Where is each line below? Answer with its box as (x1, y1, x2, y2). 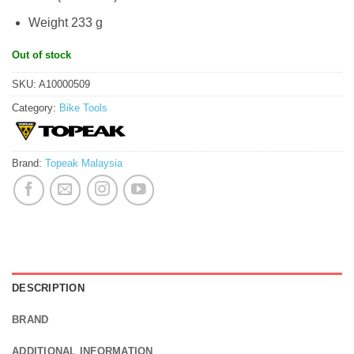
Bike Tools (59, 101, 107, 114)
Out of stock (12, 48, 71, 61)
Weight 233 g (28, 16, 103, 30)
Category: (12, 101, 59, 114)
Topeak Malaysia (45, 156, 122, 169)
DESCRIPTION (12, 282, 85, 295)
